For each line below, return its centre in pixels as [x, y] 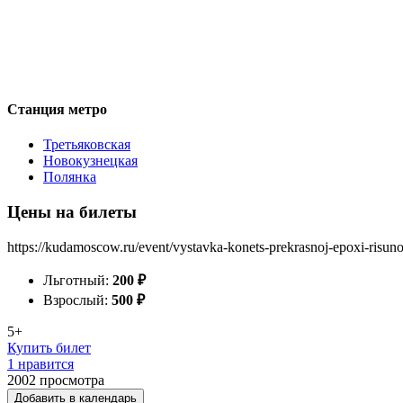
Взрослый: [77, 300]
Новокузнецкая [90, 161]
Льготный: [78, 280]
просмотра [72, 380]
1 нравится [40, 363]
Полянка [70, 177]
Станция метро [57, 109]
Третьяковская [87, 145]
